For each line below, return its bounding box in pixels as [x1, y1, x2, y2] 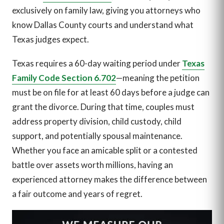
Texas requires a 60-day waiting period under [12, 57, 182, 68]
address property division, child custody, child [12, 115, 181, 126]
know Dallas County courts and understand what [12, 19, 193, 30]
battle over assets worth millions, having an [12, 159, 173, 170]
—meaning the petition [116, 72, 199, 83]
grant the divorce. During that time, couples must [12, 101, 194, 112]
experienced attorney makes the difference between [12, 173, 207, 184]
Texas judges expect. [12, 34, 89, 45]
